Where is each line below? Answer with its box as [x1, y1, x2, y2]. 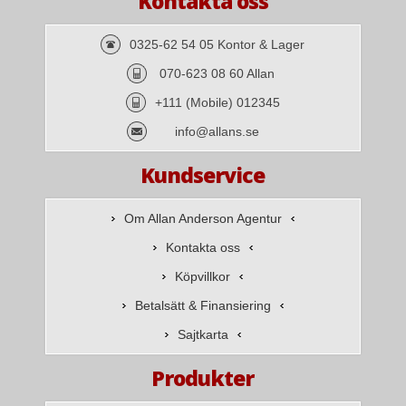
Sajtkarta [177, 326, 228, 342]
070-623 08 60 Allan [159, 65, 275, 81]
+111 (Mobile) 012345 [154, 94, 280, 110]
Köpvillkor [175, 268, 231, 284]
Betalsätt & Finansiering [134, 297, 271, 313]
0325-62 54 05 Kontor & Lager [130, 36, 305, 52]
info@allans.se [175, 123, 260, 139]
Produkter [151, 362, 255, 392]
